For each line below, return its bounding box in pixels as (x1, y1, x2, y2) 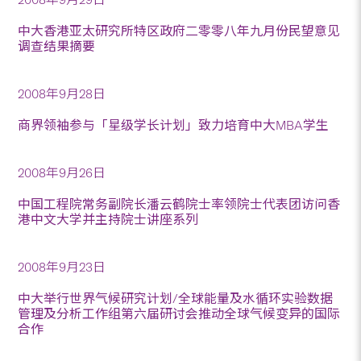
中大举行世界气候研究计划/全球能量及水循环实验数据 (18, 290, 334, 306)
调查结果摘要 (18, 38, 96, 54)
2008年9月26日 (18, 164, 106, 180)
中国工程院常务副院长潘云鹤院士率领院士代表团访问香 (18, 196, 341, 212)
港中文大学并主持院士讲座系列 (18, 211, 199, 227)
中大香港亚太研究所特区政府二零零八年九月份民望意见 (18, 23, 341, 39)
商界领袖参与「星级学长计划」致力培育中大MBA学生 (18, 117, 330, 133)
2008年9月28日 (18, 85, 106, 102)
